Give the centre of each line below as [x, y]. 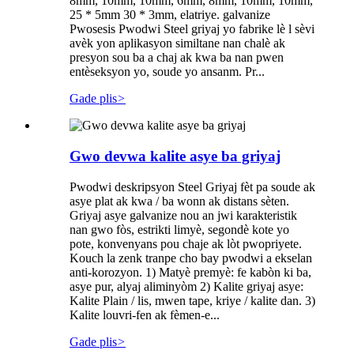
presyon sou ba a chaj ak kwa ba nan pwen [177, 58]
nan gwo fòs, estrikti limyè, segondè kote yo [179, 229]
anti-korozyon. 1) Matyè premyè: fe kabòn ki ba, [190, 272]
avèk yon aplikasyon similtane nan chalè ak [177, 43]
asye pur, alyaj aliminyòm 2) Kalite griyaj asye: [186, 286]
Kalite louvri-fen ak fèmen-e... [145, 314]
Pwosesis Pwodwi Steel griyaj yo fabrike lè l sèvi [192, 29]
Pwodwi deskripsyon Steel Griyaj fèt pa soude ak [192, 186]
